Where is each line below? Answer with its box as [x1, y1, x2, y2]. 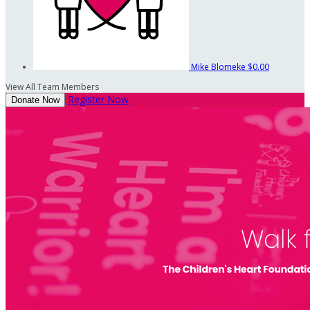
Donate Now [11, 95, 60, 106]
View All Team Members [6, 81, 99, 93]
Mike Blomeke [191, 61, 248, 73]
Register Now [68, 93, 129, 107]
